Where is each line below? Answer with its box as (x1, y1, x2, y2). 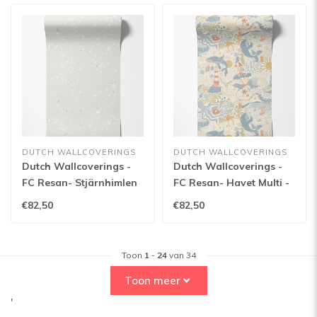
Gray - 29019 (22, 192, 84, 205)
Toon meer (124, 274, 183, 287)
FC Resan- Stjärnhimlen (22, 176, 137, 189)
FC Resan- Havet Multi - (173, 176, 289, 189)
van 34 (166, 250, 196, 260)
